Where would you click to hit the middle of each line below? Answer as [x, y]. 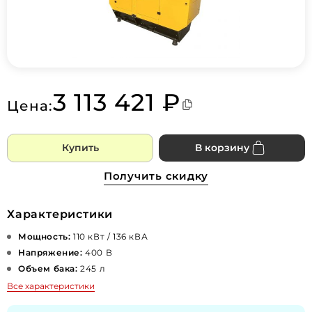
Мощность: [45, 237]
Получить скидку [156, 176]
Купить [80, 148]
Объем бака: [48, 269]
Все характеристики [51, 286]
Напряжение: [50, 253]
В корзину [222, 148]
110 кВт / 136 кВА [109, 237]
